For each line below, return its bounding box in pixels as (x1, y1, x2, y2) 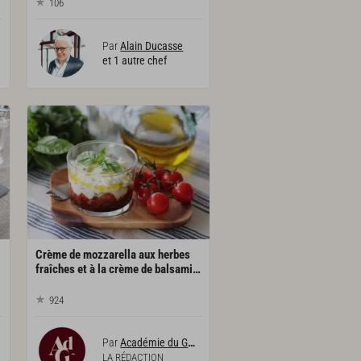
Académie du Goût (120, 336, 189, 350)
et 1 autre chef (102, 54, 168, 68)
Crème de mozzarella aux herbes (35, 247, 191, 262)
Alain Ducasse (120, 39, 184, 53)
